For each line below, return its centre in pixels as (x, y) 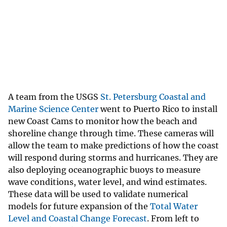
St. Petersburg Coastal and (153, 97)
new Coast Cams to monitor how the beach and (103, 121)
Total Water (174, 206)
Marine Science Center (53, 109)
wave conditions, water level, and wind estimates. (107, 182)
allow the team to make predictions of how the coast (113, 146)
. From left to (173, 219)
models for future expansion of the (79, 206)
